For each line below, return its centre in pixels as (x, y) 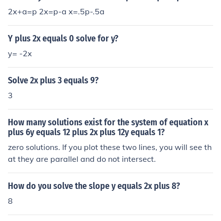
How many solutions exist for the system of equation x (108, 122)
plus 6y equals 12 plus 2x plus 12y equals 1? (86, 132)
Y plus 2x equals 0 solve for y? (63, 38)
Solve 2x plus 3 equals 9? (53, 80)
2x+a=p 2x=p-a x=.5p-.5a (56, 11)
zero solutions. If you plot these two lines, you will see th (110, 147)
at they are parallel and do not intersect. (82, 159)
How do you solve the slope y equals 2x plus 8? (94, 186)
